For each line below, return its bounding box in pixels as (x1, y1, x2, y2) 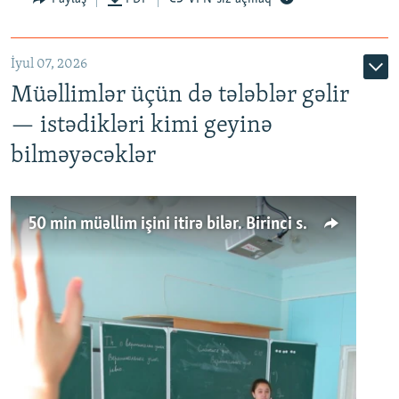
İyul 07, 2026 (11, 57, 87, 72)
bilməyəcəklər (11, 144, 156, 169)
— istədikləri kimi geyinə (11, 114, 273, 139)
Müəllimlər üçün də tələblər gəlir (11, 84, 349, 109)
